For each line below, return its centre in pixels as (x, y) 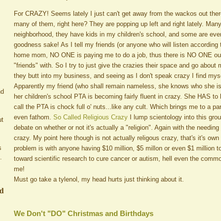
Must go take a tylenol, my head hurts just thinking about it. (99, 179)
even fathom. (34, 117)
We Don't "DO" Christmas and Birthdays (84, 214)
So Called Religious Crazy (91, 117)
